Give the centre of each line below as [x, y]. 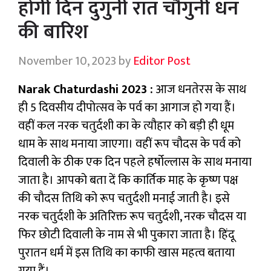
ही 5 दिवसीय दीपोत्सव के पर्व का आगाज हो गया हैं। [127, 108]
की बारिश [53, 33]
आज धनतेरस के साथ [200, 90]
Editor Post [162, 61]
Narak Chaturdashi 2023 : [86, 90]
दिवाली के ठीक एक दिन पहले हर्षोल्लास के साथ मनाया [135, 162]
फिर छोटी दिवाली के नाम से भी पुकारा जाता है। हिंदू [126, 235]
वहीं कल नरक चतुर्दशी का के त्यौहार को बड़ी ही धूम [126, 126]
